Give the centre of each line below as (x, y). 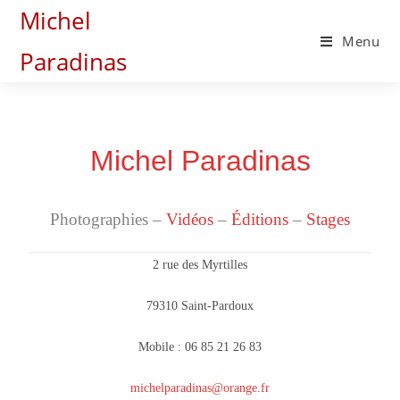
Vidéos (190, 219)
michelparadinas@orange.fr (200, 388)
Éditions (260, 219)
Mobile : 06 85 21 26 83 (200, 347)
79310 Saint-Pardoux (200, 306)
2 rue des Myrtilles (200, 265)
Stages (328, 219)
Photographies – (108, 219)
